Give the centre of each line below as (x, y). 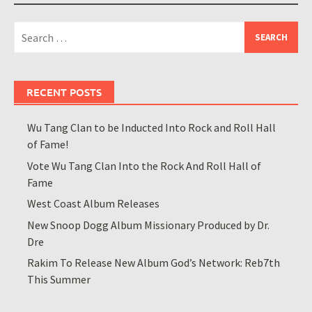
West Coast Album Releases (94, 204)
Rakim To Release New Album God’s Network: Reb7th (154, 263)
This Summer (59, 280)
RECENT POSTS (64, 92)
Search (29, 30)
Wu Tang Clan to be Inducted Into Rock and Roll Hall (152, 128)
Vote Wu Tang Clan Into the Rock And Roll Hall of (145, 165)
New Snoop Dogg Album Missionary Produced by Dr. (149, 225)
